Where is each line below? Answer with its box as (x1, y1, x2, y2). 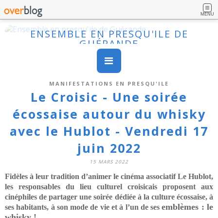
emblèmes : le (162, 202, 214, 212)
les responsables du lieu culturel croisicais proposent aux (5, 182, 213, 191)
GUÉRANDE (79, 37, 139, 50)
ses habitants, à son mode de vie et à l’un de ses (5, 203, 162, 211)
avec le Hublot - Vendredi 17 (10, 123, 208, 139)
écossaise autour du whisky (12, 106, 206, 122)
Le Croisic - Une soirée (31, 89, 187, 105)
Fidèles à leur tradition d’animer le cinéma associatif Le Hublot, (5, 172, 213, 181)
